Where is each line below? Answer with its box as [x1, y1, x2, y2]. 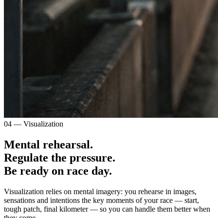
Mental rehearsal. [4, 138, 93, 151]
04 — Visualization [4, 120, 63, 128]
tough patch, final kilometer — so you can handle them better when [4, 204, 210, 213]
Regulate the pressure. [4, 151, 115, 164]
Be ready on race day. [4, 164, 112, 177]
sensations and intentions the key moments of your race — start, [4, 196, 199, 204]
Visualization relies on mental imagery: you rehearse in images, [4, 187, 197, 196]
